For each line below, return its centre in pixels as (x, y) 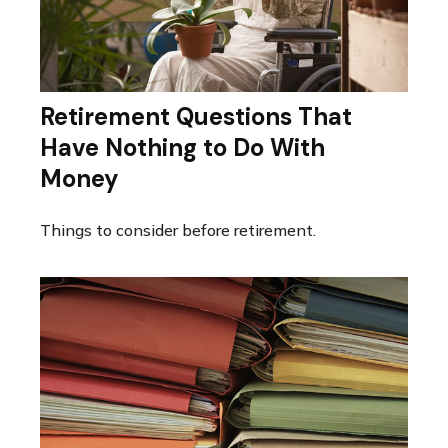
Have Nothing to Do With (182, 148)
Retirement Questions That (196, 117)
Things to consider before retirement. (178, 230)
